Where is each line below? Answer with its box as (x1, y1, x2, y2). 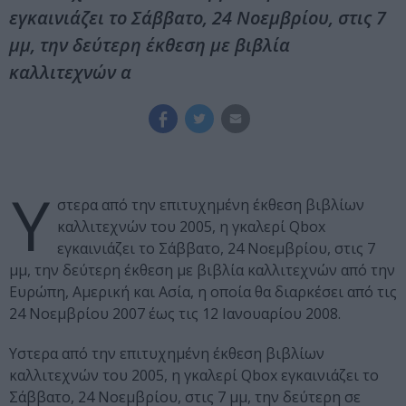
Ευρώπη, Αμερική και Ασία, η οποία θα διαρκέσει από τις (9, 282, 397, 303)
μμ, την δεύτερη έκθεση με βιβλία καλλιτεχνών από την (9, 260, 395, 281)
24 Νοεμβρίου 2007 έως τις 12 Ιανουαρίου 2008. (9, 304, 341, 324)
